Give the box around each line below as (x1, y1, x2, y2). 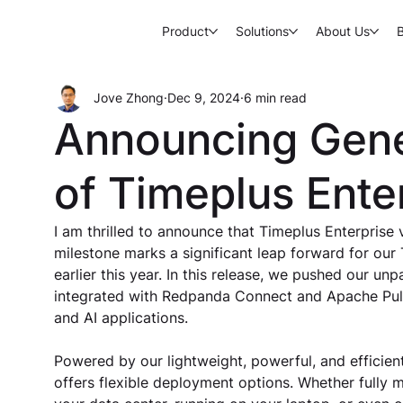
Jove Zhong (93, 90, 164, 105)
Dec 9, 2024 (166, 90, 240, 105)
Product (162, 22, 209, 39)
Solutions (236, 22, 289, 39)
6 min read (243, 90, 307, 105)
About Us (316, 22, 370, 39)
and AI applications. (53, 308, 188, 327)
